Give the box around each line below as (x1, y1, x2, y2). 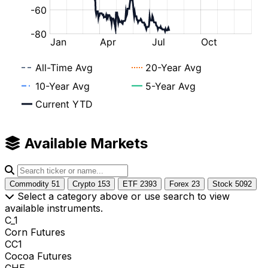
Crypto (72, 179, 98, 188)
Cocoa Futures (5, 249, 72, 262)
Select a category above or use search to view (14, 190, 230, 202)
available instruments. (5, 202, 103, 214)
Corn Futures (5, 226, 65, 238)
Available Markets (21, 134, 148, 152)
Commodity (10, 179, 51, 188)
